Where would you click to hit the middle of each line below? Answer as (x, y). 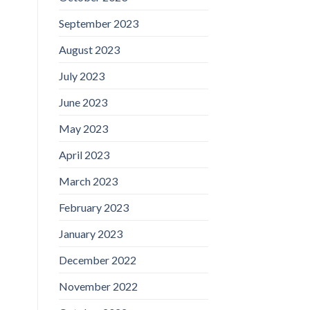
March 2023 (88, 181)
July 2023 (81, 75)
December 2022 (97, 259)
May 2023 (83, 128)
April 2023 (84, 154)
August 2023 (89, 49)
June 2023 (83, 102)
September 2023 (98, 23)
